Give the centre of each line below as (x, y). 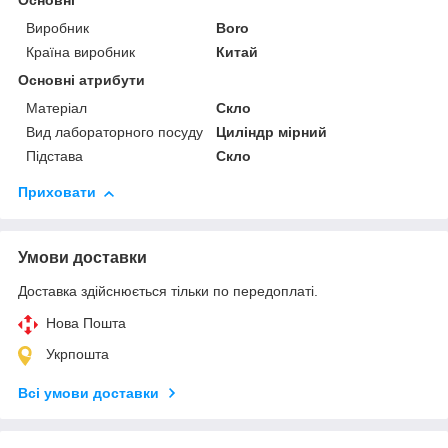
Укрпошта (77, 354)
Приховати (57, 192)
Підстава (54, 156)
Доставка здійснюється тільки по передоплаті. (168, 291)
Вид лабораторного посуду (114, 132)
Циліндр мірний (272, 132)
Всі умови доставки (88, 393)
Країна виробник (80, 52)
